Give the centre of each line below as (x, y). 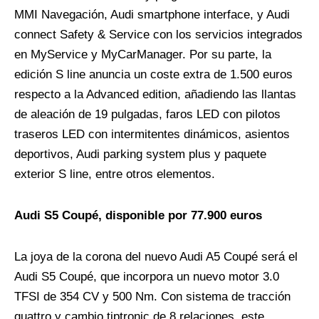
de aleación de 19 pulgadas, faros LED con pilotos (147, 115)
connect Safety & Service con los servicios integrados (158, 35)
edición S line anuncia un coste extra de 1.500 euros (153, 75)
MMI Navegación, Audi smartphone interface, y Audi (152, 15)
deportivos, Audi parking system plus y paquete (140, 155)
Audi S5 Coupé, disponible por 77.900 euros (138, 216)
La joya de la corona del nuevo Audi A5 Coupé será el (156, 257)
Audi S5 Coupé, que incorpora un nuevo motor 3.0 (147, 277)
